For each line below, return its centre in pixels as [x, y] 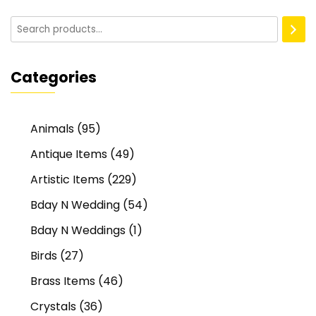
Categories [54, 78]
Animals [52, 129]
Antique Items [69, 154]
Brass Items [63, 281]
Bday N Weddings [78, 231]
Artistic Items [67, 180]
